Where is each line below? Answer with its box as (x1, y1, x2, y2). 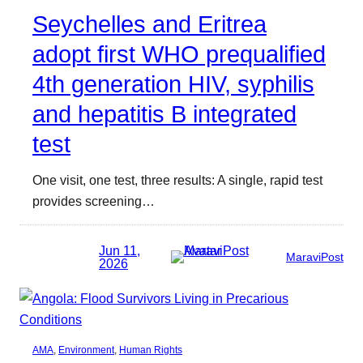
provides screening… (32, 194, 155, 209)
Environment (58, 344, 114, 356)
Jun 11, (99, 242, 140, 258)
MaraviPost (286, 250, 344, 263)
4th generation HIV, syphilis (32, 71, 314, 98)
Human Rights (119, 344, 182, 356)
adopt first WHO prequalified (32, 41, 326, 68)
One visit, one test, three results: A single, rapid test (32, 173, 322, 188)
